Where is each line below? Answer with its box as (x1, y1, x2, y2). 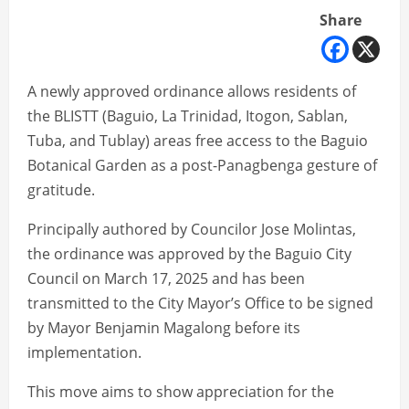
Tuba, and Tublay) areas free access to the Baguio (27, 131, 368, 152)
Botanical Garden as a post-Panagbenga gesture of (27, 155, 377, 176)
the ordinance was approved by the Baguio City (27, 244, 351, 265)
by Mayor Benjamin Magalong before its (27, 318, 300, 339)
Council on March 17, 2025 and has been (27, 268, 305, 289)
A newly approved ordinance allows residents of (27, 81, 356, 102)
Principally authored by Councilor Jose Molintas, (27, 219, 356, 240)
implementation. (27, 342, 142, 363)
